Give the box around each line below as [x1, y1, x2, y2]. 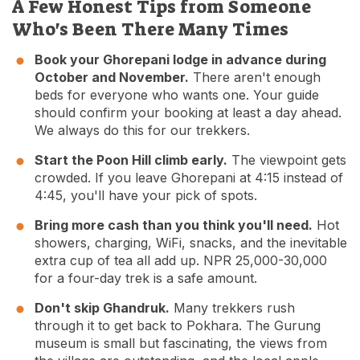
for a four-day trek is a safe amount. [35, 270, 257, 287]
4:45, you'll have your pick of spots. [35, 187, 257, 204]
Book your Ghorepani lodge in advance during [35, 51, 326, 68]
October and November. [35, 69, 189, 86]
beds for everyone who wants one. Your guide [35, 87, 319, 104]
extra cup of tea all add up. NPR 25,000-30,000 [35, 252, 327, 269]
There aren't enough [189, 69, 321, 86]
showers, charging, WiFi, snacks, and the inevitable [35, 235, 347, 252]
